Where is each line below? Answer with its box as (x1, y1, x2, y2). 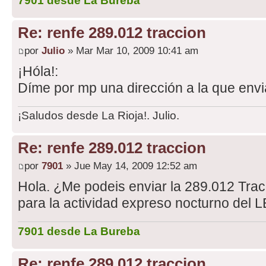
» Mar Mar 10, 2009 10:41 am (65, 44, 198, 56)
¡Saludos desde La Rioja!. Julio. (18, 109, 179, 122)
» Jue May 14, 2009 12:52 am (63, 159, 197, 172)
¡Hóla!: (18, 63, 58, 79)
